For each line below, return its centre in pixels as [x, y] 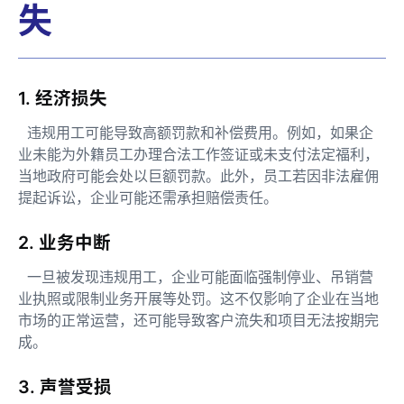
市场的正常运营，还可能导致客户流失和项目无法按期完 [198, 320]
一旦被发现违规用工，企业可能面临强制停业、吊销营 [196, 276]
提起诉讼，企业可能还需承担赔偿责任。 [148, 197]
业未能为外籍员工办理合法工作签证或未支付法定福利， [198, 154]
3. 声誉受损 [69, 386]
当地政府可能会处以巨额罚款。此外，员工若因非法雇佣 [198, 176]
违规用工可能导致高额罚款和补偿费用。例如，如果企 [196, 133]
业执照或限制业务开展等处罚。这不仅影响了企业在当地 [198, 298]
